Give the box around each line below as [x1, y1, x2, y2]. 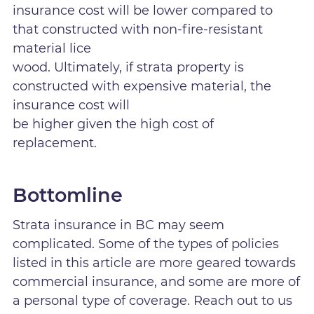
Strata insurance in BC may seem [13, 217, 225, 233]
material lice [13, 41, 92, 57]
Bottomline [13, 183, 123, 207]
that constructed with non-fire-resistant [13, 22, 264, 38]
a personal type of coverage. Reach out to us [13, 292, 293, 308]
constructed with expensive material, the [13, 78, 272, 95]
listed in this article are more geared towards [13, 254, 296, 271]
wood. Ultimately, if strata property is [13, 60, 245, 76]
